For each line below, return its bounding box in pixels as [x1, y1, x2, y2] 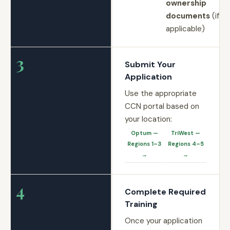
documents [165, 11, 210, 21]
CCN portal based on [124, 101, 199, 111]
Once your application [124, 216, 202, 226]
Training [124, 199, 158, 209]
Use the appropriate [124, 88, 197, 99]
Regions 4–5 [167, 140, 204, 147]
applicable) [165, 24, 205, 34]
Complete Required [124, 186, 206, 197]
